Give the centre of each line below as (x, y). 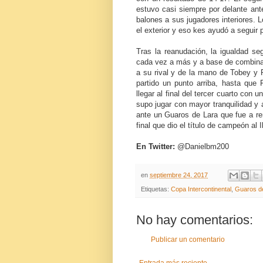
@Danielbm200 (203, 146)
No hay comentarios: (195, 220)
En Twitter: (157, 146)
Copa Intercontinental (201, 189)
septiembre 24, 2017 (179, 175)
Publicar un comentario (188, 240)
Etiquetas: (156, 189)
